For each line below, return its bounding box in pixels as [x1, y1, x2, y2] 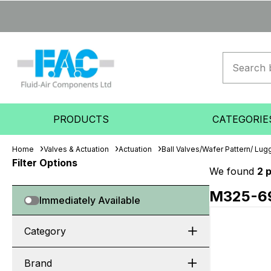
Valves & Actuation [44, 145, 109, 154]
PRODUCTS [53, 113, 109, 125]
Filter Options [12, 157, 77, 169]
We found [209, 165, 257, 177]
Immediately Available [39, 194, 140, 206]
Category [24, 225, 66, 237]
